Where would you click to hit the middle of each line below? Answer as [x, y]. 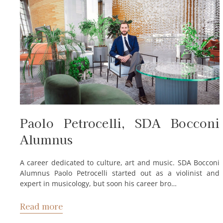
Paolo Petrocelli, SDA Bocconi [120, 122]
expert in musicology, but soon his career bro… [98, 183]
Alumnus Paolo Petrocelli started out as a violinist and [120, 173]
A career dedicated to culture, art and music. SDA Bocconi [120, 162]
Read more [42, 206]
